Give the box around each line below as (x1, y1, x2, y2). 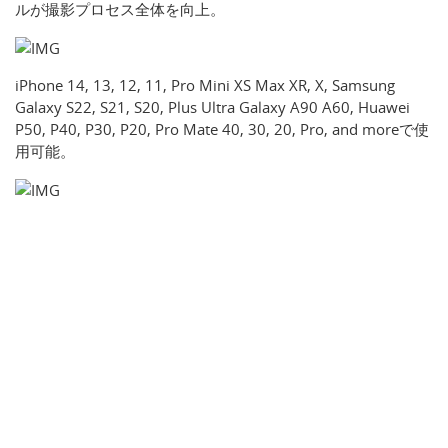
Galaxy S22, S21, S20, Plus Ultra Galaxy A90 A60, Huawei (15, 97, 410, 118)
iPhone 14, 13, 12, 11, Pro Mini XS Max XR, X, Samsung (15, 75, 395, 96)
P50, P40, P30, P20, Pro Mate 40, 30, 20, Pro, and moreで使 (15, 119, 429, 140)
